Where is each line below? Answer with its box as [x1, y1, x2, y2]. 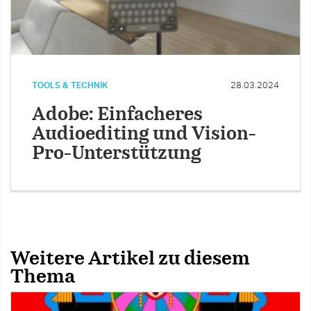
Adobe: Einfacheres [32, 106, 203, 124]
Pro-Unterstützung [32, 144, 201, 162]
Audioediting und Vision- [32, 125, 257, 143]
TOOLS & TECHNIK [32, 81, 108, 90]
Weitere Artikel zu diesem [10, 249, 250, 268]
